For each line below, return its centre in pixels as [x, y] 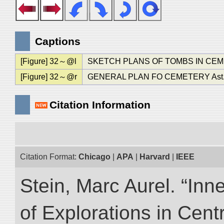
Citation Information [100, 105]
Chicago [94, 157]
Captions [58, 41]
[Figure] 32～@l [48, 61]
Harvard [155, 157]
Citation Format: [49, 157]
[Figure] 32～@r [48, 77]
